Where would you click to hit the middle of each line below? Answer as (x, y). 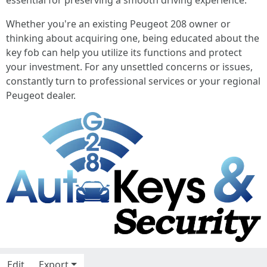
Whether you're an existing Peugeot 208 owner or (118, 24)
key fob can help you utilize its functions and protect (124, 52)
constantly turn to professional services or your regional (133, 81)
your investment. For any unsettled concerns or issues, (129, 67)
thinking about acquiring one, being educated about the (133, 38)
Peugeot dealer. (41, 95)
